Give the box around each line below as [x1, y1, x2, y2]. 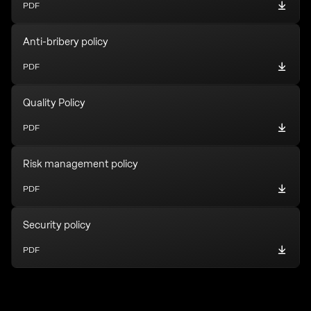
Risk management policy [23, 158, 138, 170]
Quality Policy [23, 97, 85, 109]
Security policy [23, 219, 91, 231]
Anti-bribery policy [23, 36, 108, 48]
